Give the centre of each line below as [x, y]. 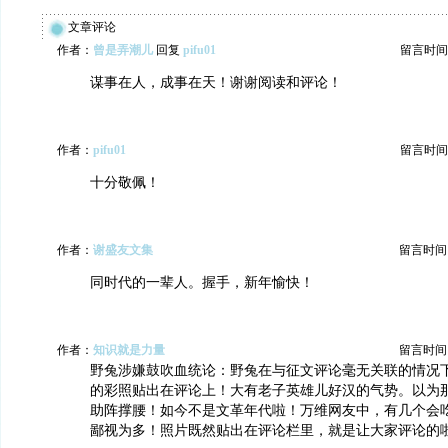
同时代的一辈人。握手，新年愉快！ [202, 282]
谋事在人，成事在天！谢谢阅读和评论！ [216, 82]
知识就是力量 [129, 350]
